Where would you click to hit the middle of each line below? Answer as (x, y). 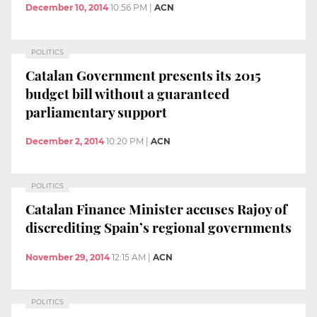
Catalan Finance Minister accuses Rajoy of (156, 208)
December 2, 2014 (65, 142)
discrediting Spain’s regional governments (158, 227)
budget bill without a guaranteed (127, 93)
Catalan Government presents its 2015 (143, 75)
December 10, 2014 (67, 8)
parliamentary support (96, 111)
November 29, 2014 (68, 257)
